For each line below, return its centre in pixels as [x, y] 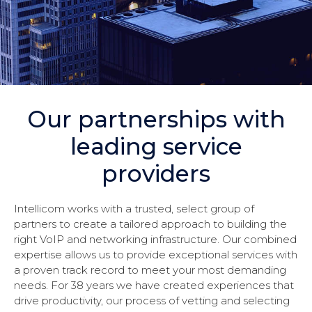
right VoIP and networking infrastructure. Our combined [155, 240]
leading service [156, 147]
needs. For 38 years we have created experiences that [154, 286]
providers [156, 174]
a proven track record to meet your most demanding [150, 270]
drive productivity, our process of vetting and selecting [152, 301]
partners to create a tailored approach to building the [150, 224]
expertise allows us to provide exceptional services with [156, 255]
